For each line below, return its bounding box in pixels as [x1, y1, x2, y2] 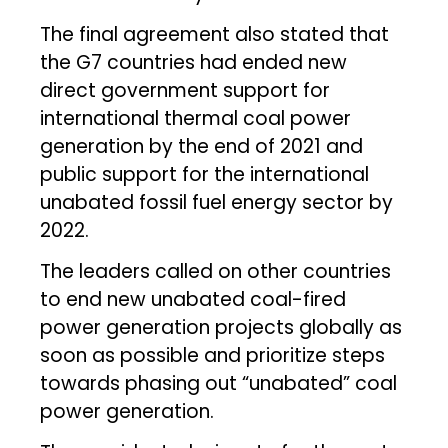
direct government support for [40, 76, 331, 104]
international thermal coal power [40, 104, 352, 132]
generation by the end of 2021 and [40, 132, 364, 160]
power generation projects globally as [40, 313, 403, 341]
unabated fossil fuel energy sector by [40, 188, 394, 216]
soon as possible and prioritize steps [40, 341, 386, 369]
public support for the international [40, 160, 370, 188]
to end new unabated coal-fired [40, 285, 347, 313]
